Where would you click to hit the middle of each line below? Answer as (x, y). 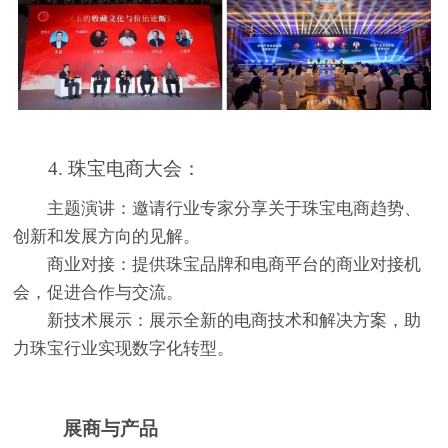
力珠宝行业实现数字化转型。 (124, 348)
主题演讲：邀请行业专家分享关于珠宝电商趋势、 (234, 208)
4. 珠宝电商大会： (107, 168)
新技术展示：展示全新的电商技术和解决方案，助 (234, 320)
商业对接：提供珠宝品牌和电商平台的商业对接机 (234, 264)
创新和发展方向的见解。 (107, 236)
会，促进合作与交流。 (98, 292)
